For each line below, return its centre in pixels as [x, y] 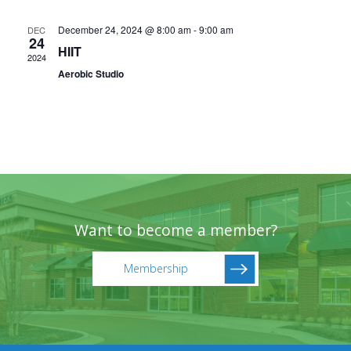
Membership [156, 268]
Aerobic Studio [90, 74]
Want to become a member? [175, 230]
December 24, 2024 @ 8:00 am [124, 29]
